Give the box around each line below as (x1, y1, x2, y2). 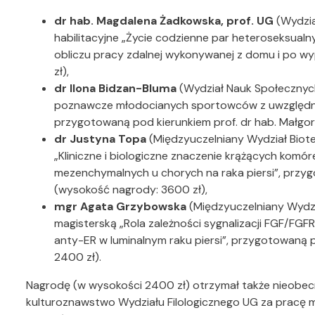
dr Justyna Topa (54, 131, 146, 147)
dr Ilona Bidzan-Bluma (54, 81, 176, 96)
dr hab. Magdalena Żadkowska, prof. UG (54, 13, 274, 29)
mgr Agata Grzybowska (54, 199, 186, 214)
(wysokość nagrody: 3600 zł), (54, 182, 207, 198)
